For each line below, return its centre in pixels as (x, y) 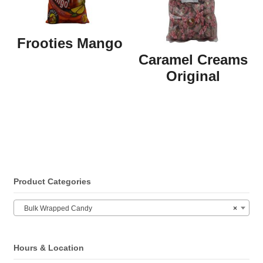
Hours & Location (48, 248)
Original (193, 76)
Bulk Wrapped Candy (55, 209)
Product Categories (52, 181)
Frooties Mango (70, 43)
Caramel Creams (193, 59)
